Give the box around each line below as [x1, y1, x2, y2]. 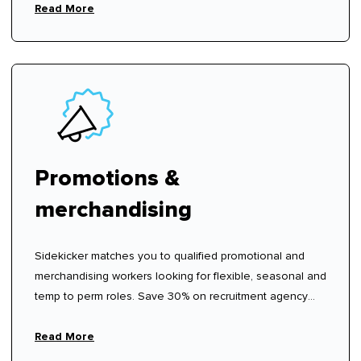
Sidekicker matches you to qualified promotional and [35, 249, 305, 263]
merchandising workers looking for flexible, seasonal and [35, 269, 326, 284]
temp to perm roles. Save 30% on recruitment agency [35, 289, 308, 304]
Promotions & [35, 167, 180, 190]
